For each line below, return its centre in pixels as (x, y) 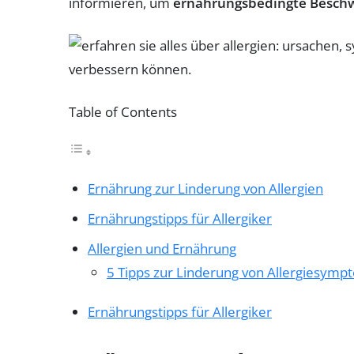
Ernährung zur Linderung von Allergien (205, 188)
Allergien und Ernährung (162, 248)
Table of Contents (123, 111)
